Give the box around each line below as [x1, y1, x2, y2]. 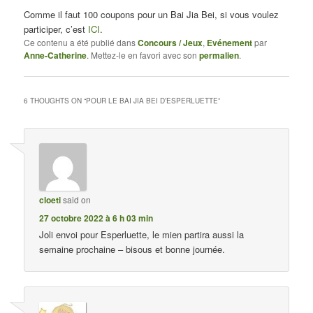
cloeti [39, 194, 61, 207]
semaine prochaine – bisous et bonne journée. [39, 242, 226, 256]
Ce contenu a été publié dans [24, 36, 138, 48]
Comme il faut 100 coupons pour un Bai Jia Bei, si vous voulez [24, 7, 279, 21]
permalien [199, 48, 240, 61]
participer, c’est [24, 22, 89, 36]
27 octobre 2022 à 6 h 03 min [39, 212, 154, 225]
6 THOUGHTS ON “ [24, 95, 87, 105]
